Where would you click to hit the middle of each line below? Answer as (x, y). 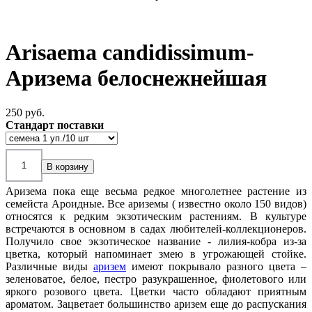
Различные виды (49, 266)
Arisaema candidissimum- (130, 53)
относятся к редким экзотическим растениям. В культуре (156, 216)
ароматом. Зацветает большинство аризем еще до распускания (156, 304)
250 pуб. (25, 112)
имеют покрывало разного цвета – (216, 266)
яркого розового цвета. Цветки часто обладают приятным (156, 291)
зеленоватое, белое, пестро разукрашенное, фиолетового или (156, 279)
